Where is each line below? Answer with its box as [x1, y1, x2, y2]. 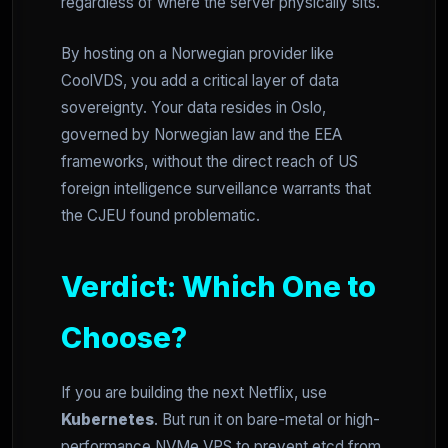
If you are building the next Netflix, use [61, 383, 327, 403]
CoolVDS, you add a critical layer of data [61, 71, 339, 91]
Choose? [61, 320, 187, 356]
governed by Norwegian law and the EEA [61, 125, 342, 145]
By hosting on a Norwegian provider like [61, 44, 334, 64]
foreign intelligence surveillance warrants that [61, 179, 371, 199]
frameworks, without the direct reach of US [61, 152, 358, 172]
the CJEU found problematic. [61, 206, 260, 226]
